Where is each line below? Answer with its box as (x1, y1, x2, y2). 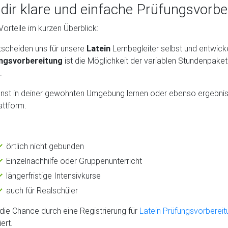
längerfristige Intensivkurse (6, 170, 101, 181)
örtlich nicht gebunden (6, 140, 84, 151)
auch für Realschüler (6, 185, 78, 195)
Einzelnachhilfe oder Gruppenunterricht (6, 155, 142, 166)
